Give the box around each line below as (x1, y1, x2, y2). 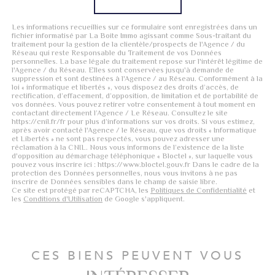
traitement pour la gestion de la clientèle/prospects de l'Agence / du (12, 40, 245, 49)
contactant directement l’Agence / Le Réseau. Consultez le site (12, 109, 228, 118)
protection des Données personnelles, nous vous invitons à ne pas (12, 169, 238, 178)
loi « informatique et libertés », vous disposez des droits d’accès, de (12, 83, 239, 92)
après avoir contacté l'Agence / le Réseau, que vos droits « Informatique (12, 126, 257, 135)
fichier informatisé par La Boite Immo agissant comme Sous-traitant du (12, 31, 251, 41)
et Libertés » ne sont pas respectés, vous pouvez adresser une (12, 134, 225, 144)
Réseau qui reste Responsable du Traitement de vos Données (12, 48, 222, 58)
